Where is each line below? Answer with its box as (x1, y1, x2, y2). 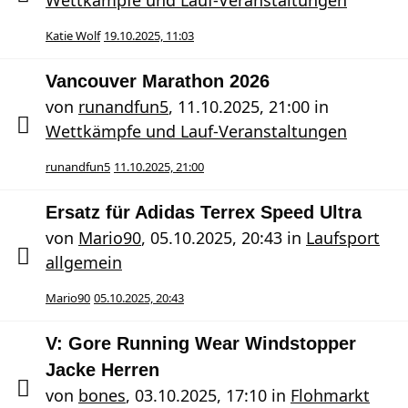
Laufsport (306, 227, 380, 249)
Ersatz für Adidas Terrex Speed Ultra (46, 202, 362, 222)
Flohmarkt (291, 384, 370, 406)
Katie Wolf (46, 27, 100, 44)
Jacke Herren (46, 360, 159, 380)
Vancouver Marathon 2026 (46, 71, 270, 91)
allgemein (46, 251, 122, 273)
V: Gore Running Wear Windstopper (46, 333, 356, 353)
